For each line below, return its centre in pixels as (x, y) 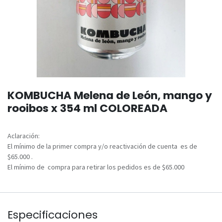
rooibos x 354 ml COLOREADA (87, 108)
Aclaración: (24, 136)
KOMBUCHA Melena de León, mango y (110, 95)
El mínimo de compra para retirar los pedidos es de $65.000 (96, 167)
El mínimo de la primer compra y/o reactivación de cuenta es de (102, 146)
